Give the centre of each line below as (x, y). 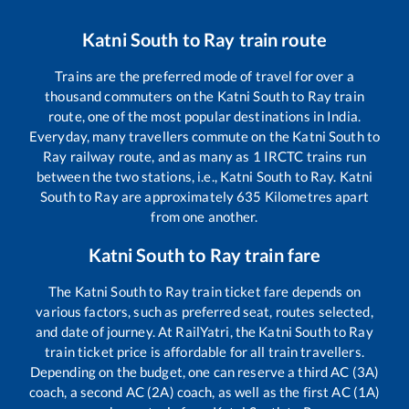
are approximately (178, 196)
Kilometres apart (315, 196)
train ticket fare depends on (275, 291)
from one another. (204, 216)
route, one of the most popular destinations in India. (204, 115)
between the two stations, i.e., (128, 176)
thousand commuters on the (131, 95)
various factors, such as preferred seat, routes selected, (204, 311)
